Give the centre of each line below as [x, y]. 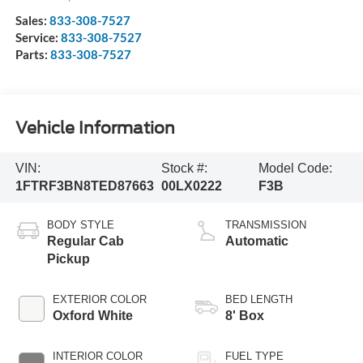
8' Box [245, 315]
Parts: [32, 54]
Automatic [257, 241]
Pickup [68, 258]
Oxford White [92, 315]
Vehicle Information [95, 128]
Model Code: [295, 168]
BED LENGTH [259, 299]
